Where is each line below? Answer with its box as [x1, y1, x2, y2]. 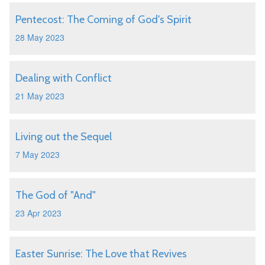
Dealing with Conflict [15, 72, 112, 85]
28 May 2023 [15, 31, 64, 43]
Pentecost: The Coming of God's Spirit [15, 13, 192, 26]
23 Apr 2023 [15, 207, 62, 219]
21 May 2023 [15, 90, 64, 102]
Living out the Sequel [15, 130, 112, 143]
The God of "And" [15, 189, 96, 202]
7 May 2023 [15, 148, 60, 160]
